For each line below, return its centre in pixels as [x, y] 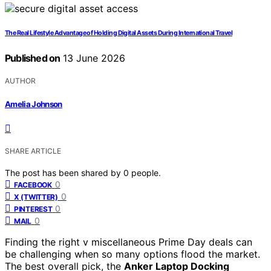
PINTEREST [33, 209]
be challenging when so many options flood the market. [132, 254]
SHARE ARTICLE [33, 151]
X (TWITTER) [36, 197]
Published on [33, 58]
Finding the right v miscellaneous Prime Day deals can [129, 242]
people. [146, 172]
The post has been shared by [64, 172]
